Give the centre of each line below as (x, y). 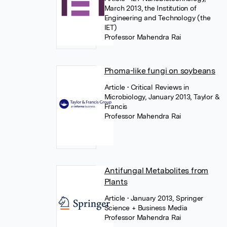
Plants (116, 182)
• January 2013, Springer (165, 198)
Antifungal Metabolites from (156, 171)
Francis (116, 106)
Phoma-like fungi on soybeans (160, 71)
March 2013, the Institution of (150, 8)
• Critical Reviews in (158, 87)
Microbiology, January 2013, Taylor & (162, 97)
